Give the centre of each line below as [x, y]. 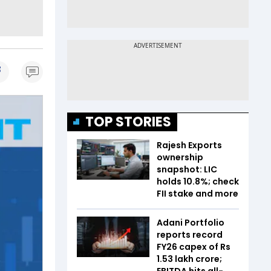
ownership [180, 157]
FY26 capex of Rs [194, 247]
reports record [190, 234]
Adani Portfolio [191, 222]
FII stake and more [198, 193]
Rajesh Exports [189, 145]
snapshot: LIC [187, 169]
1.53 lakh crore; [189, 259]
